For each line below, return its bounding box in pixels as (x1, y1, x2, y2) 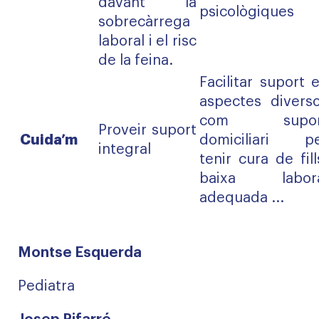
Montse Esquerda (18, 246, 142, 260)
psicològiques (199, 5, 294, 19)
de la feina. (98, 53, 173, 68)
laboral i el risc (98, 34, 197, 48)
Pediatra (18, 279, 75, 293)
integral (98, 142, 151, 157)
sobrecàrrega (98, 15, 190, 29)
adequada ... (199, 191, 284, 205)
